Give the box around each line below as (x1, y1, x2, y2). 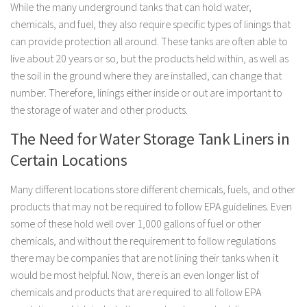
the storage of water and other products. (10, 102, 188, 116)
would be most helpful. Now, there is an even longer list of (10, 268, 259, 282)
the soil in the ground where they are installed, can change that (10, 68, 282, 82)
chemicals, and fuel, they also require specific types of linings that (10, 16, 291, 31)
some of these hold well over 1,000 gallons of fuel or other (10, 217, 261, 231)
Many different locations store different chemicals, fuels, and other (10, 182, 295, 197)
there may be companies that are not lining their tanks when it (10, 251, 278, 265)
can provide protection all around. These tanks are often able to (10, 34, 288, 48)
